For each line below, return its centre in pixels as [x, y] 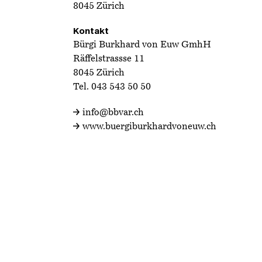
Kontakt [91, 31]
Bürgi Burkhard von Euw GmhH [142, 45]
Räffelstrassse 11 [109, 59]
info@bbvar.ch [113, 113]
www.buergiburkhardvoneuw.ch [149, 127]
